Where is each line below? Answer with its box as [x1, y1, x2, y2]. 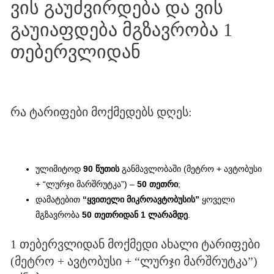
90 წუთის [83, 165, 120, 174]
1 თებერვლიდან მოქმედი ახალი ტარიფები [10, 237, 261, 251]
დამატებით [35, 195, 83, 205]
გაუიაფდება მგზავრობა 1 [10, 19, 233, 40]
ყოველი [202, 195, 235, 205]
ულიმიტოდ [35, 165, 84, 174]
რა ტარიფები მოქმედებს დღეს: [10, 105, 193, 119]
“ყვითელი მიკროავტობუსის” [83, 195, 202, 205]
